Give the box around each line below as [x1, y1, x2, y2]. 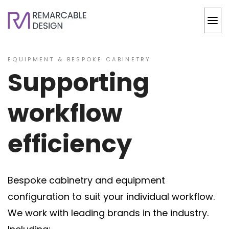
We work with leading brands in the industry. [8, 207, 209, 219]
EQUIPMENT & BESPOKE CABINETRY [8, 55, 151, 63]
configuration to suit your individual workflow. [8, 190, 215, 203]
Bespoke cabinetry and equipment [8, 174, 165, 187]
